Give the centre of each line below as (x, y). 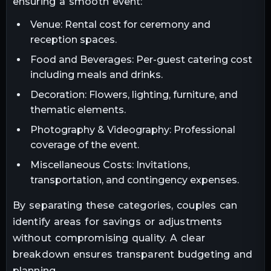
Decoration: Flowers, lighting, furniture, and (134, 95)
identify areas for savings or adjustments (118, 222)
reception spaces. (73, 40)
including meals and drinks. (96, 75)
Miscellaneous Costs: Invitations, (110, 165)
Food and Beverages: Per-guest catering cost (141, 60)
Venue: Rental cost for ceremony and (120, 25)
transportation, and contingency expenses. (134, 180)
